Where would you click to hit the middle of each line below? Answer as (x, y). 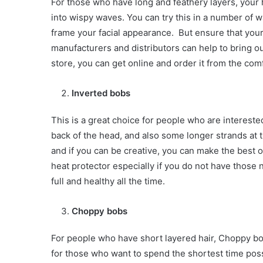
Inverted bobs (101, 93)
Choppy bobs (100, 211)
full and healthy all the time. (108, 181)
